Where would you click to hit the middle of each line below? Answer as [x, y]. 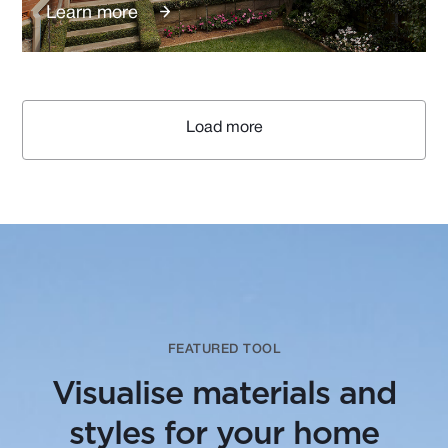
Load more [224, 127]
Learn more [92, 13]
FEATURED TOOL [224, 349]
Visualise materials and [224, 393]
